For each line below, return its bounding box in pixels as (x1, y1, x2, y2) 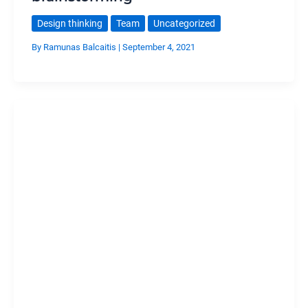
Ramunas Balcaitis (43, 42, 118, 53)
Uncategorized (153, 17, 215, 29)
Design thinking (36, 17, 102, 29)
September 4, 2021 (122, 42, 195, 53)
